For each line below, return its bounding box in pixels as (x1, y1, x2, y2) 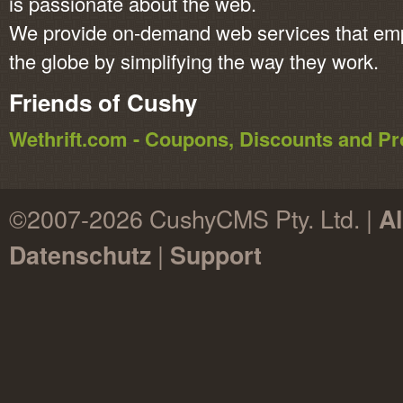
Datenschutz (9, 237, 151, 272)
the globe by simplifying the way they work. (9, 47, 379, 75)
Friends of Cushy (9, 85, 197, 119)
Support (170, 237, 262, 272)
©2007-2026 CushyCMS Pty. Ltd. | (9, 201, 379, 236)
